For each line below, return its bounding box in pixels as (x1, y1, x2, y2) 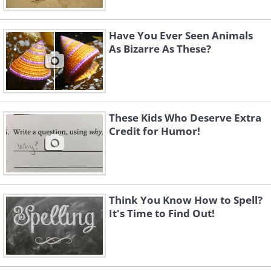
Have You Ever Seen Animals (109, 28, 253, 43)
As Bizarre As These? (109, 42, 211, 56)
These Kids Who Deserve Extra (109, 111, 261, 125)
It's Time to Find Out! (109, 206, 215, 221)
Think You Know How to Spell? (109, 193, 263, 207)
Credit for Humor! (109, 124, 200, 139)
